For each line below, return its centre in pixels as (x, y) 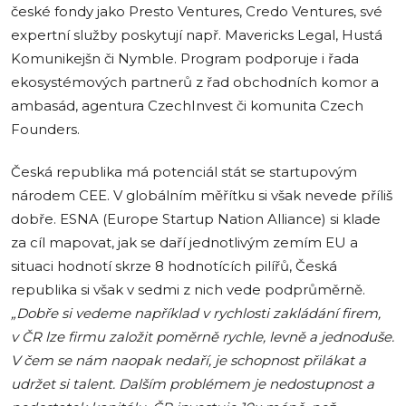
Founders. (48, 129)
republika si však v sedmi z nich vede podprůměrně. (188, 290)
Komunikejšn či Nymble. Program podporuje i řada (185, 58)
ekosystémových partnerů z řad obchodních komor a (195, 82)
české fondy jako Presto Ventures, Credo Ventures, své (197, 11)
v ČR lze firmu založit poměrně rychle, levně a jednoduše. (203, 337)
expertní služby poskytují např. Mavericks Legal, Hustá (197, 35)
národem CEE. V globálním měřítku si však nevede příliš (202, 195)
